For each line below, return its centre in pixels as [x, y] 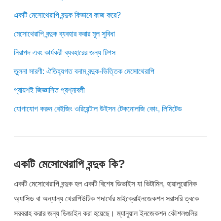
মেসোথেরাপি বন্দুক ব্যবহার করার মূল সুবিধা [65, 34]
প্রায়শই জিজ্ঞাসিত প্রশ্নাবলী [50, 90]
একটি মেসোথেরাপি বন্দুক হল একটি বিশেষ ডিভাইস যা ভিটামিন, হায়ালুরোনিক [106, 184]
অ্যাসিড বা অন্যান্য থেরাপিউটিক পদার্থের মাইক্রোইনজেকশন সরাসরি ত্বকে [107, 198]
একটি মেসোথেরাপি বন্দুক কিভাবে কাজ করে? [68, 15]
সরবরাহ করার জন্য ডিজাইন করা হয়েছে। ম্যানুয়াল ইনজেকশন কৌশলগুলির [106, 213]
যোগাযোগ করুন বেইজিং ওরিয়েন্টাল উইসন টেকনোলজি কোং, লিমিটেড [98, 109]
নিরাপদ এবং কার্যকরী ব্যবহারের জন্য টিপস [65, 52]
